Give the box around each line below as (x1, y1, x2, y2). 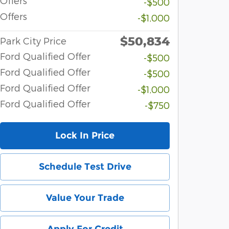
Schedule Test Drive (38, 161, 131, 172)
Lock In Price (55, 129, 114, 141)
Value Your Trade (45, 192, 124, 203)
